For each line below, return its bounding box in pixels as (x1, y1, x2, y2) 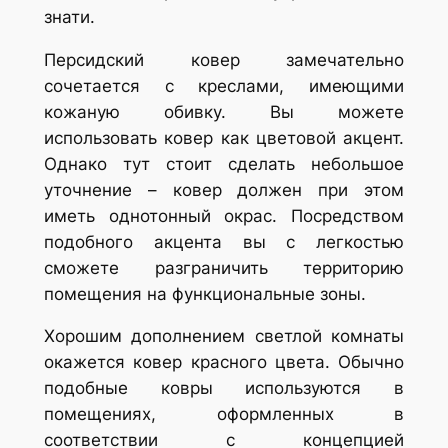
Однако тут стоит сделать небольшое (43, 153, 405, 174)
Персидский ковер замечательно (43, 49, 405, 70)
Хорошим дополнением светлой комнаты (43, 326, 405, 347)
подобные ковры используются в (43, 378, 405, 399)
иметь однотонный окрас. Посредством (43, 205, 405, 226)
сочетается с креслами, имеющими (43, 75, 405, 96)
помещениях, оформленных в (43, 404, 405, 425)
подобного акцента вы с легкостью (43, 231, 405, 252)
